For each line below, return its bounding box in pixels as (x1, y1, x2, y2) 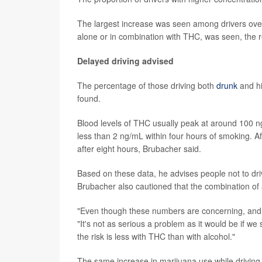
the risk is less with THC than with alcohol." (77, 230, 235, 242)
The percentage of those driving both (77, 79, 216, 91)
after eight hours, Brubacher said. (77, 142, 201, 154)
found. (77, 92, 101, 104)
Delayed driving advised (77, 54, 174, 67)
